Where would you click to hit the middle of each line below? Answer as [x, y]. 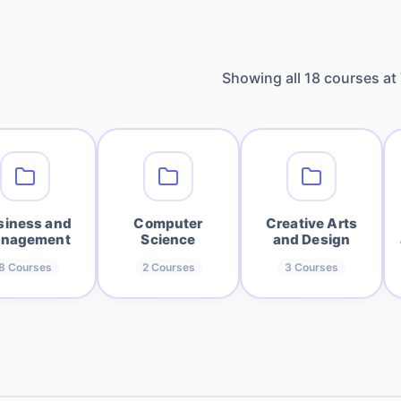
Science [168, 239]
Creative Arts [311, 223]
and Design [311, 239]
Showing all [263, 78]
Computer [168, 223]
